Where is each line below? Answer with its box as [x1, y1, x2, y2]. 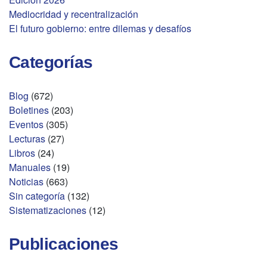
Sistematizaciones [9, 203, 86, 217]
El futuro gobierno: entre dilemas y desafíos [9, 21, 191, 35]
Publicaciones [9, 234, 119, 253]
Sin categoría [9, 188, 65, 203]
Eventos [9, 117, 44, 131]
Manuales [9, 160, 51, 174]
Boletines [9, 103, 49, 117]
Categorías [9, 52, 93, 72]
